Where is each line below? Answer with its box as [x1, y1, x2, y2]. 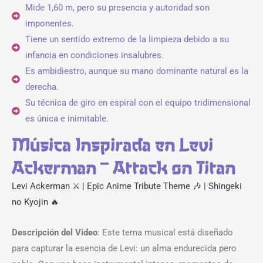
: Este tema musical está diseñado [97, 227, 233, 238]
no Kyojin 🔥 [12, 196, 59, 207]
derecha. [25, 81, 59, 92]
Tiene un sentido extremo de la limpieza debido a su [25, 33, 229, 45]
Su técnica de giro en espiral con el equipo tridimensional [25, 97, 251, 108]
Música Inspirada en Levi [12, 131, 213, 156]
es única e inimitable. [25, 113, 109, 124]
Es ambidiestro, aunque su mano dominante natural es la [25, 65, 248, 76]
